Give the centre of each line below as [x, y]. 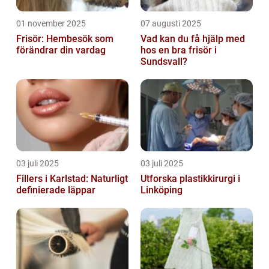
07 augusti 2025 [171, 24]
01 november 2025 [51, 24]
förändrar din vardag [61, 50]
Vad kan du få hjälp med [193, 39]
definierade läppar [56, 190]
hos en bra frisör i [179, 50]
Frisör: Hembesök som [65, 39]
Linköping [162, 190]
